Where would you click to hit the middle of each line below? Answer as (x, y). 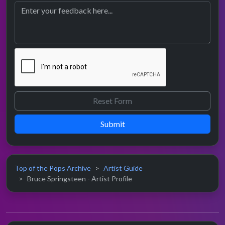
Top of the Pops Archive (53, 168)
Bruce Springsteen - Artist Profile (80, 178)
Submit (113, 124)
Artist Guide (123, 168)
